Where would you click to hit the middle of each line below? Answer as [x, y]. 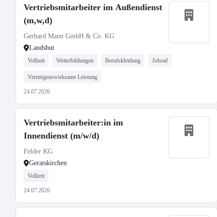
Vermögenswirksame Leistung [62, 77]
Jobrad [160, 61]
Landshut [42, 48]
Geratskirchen [48, 163]
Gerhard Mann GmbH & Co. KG [69, 36]
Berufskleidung [123, 61]
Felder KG [38, 151]
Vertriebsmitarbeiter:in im [73, 123]
